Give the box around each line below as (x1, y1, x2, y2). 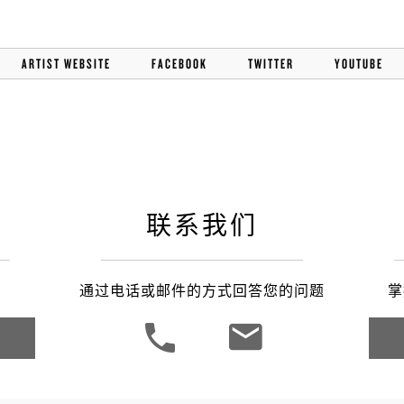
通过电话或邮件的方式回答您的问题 (79, 280, 325, 301)
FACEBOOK (151, 55, 207, 72)
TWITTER (247, 55, 294, 72)
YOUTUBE (334, 55, 383, 72)
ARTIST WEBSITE (21, 55, 111, 72)
